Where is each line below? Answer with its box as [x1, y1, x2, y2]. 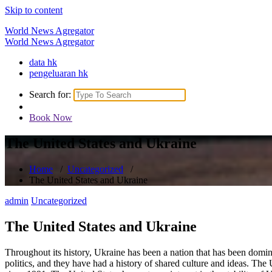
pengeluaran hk [29, 68, 88, 78]
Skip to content [5, 5, 63, 15]
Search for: [29, 89, 71, 100]
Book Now [29, 112, 72, 123]
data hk [29, 57, 57, 67]
